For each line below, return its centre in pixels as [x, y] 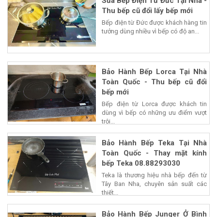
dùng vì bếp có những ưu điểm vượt [154, 113]
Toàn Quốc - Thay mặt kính [154, 153]
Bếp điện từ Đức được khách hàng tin [154, 23]
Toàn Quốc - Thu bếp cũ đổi [154, 82]
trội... [108, 122]
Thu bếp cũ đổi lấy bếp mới [147, 11]
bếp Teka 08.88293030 [141, 163]
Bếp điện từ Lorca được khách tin [154, 104]
